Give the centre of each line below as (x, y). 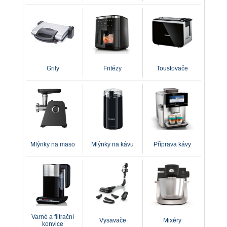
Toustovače (172, 68)
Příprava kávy (172, 144)
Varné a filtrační (53, 217)
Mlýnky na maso (53, 144)
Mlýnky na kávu (112, 144)
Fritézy (112, 68)
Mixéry (172, 220)
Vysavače (112, 220)
